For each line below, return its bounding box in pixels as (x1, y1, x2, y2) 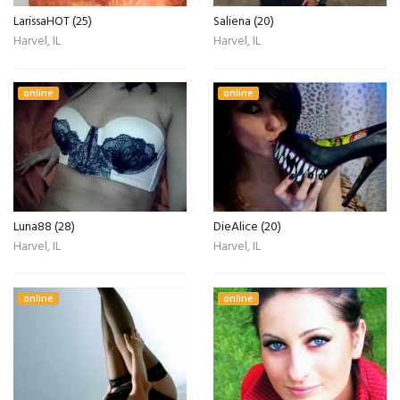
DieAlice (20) (213, 217, 281, 237)
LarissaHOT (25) (13, 11, 92, 32)
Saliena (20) (213, 11, 274, 32)
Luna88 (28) (13, 217, 75, 237)
